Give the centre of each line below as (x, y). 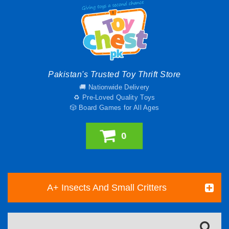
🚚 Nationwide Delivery (114, 87)
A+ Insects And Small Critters (107, 188)
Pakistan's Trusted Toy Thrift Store (114, 74)
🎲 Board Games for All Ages (114, 108)
